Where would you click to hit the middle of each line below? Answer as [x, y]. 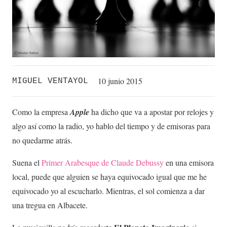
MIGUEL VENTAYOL [50, 81]
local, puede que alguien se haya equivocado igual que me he [109, 176]
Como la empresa [41, 111]
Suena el [27, 162]
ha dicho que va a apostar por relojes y [152, 111]
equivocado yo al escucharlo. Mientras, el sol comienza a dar [108, 191]
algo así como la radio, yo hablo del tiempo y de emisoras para [111, 126]
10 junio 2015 [120, 81]
